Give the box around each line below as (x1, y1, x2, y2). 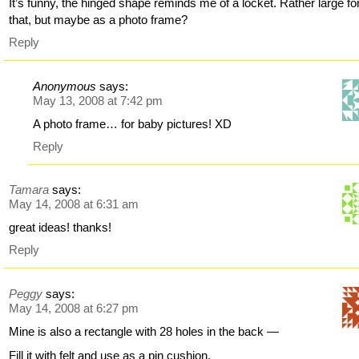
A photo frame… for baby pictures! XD (33, 116, 232, 131)
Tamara (9, 183, 50, 197)
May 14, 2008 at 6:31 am (9, 197, 139, 212)
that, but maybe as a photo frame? (9, 13, 188, 27)
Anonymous (33, 79, 97, 93)
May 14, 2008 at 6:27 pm (9, 301, 139, 315)
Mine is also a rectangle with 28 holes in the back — (9, 324, 280, 338)
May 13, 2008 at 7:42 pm (33, 93, 163, 107)
